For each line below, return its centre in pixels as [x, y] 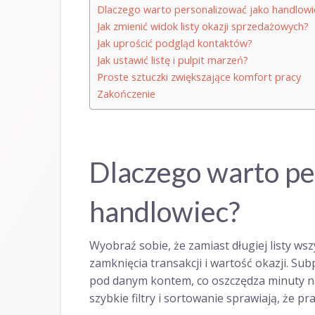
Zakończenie [126, 94]
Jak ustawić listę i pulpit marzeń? [173, 60]
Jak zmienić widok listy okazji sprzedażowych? [203, 26]
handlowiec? [165, 211]
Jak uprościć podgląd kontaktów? [175, 43]
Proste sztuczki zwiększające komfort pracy [199, 77]
